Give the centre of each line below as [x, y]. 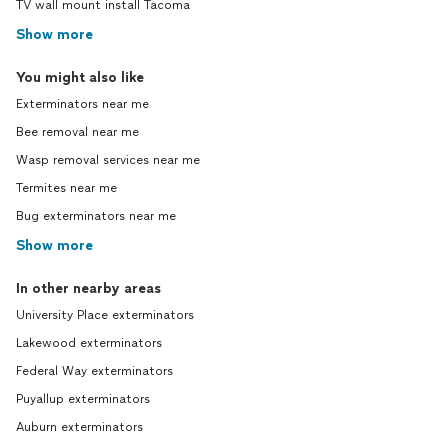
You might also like [80, 77]
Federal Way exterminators [94, 371]
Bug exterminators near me [96, 216]
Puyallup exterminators [83, 399]
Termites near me [66, 188]
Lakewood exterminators [89, 343]
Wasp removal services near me [108, 160]
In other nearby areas [88, 288]
